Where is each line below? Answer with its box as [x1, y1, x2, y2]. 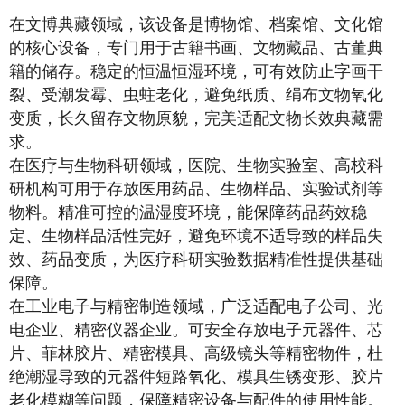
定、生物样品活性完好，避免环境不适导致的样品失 [9, 226, 383, 245]
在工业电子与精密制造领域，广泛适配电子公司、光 [9, 297, 383, 316]
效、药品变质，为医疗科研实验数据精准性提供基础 [9, 250, 383, 268]
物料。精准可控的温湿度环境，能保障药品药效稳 [9, 202, 367, 221]
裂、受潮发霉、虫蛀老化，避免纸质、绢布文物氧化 [9, 85, 383, 104]
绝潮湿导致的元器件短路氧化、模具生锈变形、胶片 [9, 367, 383, 386]
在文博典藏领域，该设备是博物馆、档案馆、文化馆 [9, 14, 383, 33]
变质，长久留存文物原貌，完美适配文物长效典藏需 [9, 108, 383, 127]
